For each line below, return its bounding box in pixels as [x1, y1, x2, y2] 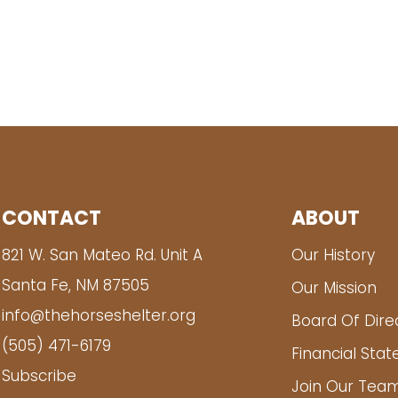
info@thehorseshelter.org [2, 309, 195, 324]
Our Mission [291, 282, 377, 297]
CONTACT [2, 210, 101, 230]
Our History [291, 249, 375, 264]
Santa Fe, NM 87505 [2, 279, 149, 294]
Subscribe [2, 370, 76, 385]
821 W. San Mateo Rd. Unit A [2, 249, 203, 264]
